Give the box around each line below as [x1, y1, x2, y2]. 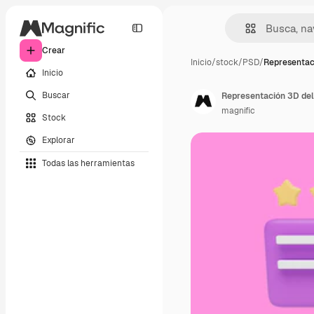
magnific [221, 105, 255, 116]
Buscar [42, 89, 70, 101]
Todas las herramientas [42, 157, 135, 169]
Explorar [42, 134, 75, 146]
